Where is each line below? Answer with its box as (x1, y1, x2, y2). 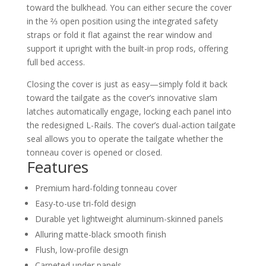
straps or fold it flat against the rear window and (26, 29, 212, 40)
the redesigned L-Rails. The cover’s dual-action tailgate (26, 119, 236, 131)
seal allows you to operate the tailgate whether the (26, 133, 223, 144)
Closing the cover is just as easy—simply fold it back (26, 78, 227, 90)
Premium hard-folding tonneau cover (34, 182, 177, 194)
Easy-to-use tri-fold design (34, 198, 136, 209)
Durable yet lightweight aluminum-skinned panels (34, 213, 223, 224)
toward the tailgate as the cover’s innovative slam (26, 92, 217, 103)
